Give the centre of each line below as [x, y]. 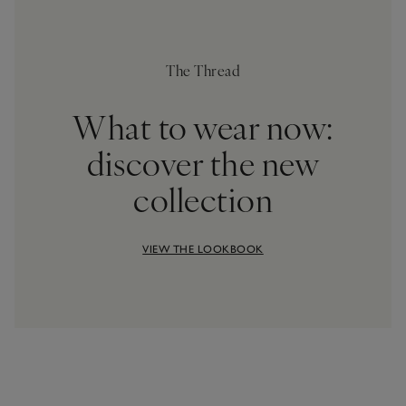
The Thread [203, 70]
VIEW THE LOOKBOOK [203, 250]
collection [203, 199]
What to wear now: [203, 126]
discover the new [203, 163]
